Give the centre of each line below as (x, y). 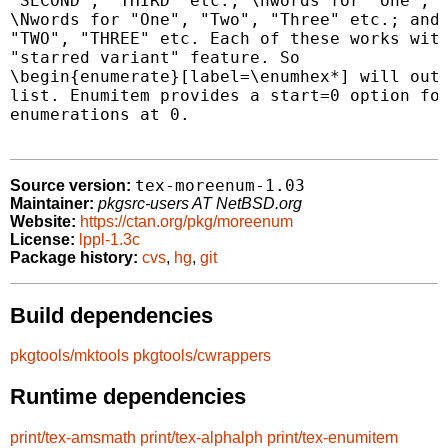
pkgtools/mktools (69, 356)
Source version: (70, 186)
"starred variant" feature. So (155, 58)
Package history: (74, 258)
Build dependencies (111, 315)
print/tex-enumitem (332, 437)
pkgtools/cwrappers (202, 356)
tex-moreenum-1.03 (220, 186)
